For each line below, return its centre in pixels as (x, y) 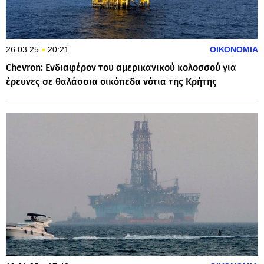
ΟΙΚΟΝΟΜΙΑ (234, 50)
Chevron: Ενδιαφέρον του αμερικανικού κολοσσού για (121, 68)
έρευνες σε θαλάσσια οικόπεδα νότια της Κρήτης (111, 82)
